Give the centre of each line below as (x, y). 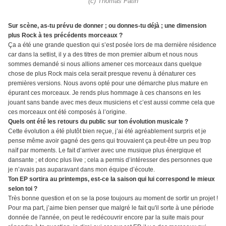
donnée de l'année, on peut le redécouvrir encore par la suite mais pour (106, 218)
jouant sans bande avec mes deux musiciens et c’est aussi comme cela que (111, 103)
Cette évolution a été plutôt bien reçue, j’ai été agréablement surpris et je (107, 131)
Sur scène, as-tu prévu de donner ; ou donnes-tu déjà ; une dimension (107, 26)
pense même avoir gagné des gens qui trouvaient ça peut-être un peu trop (109, 141)
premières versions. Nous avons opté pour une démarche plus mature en (108, 83)
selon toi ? (23, 189)
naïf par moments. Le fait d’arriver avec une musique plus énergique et (104, 151)
